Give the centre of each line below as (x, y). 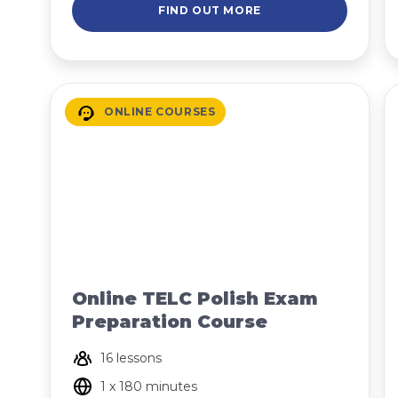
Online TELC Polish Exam (195, 298)
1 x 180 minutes (149, 386)
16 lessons (131, 358)
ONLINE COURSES (160, 111)
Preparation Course (170, 322)
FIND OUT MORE (210, 10)
